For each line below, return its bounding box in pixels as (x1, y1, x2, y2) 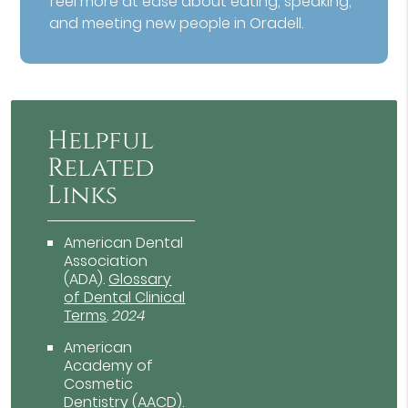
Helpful (47, 124, 155, 158)
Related (47, 151, 155, 186)
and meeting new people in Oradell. (49, 13, 304, 35)
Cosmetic (64, 373, 134, 395)
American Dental (64, 232, 184, 254)
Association (64, 250, 148, 272)
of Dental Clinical (64, 287, 186, 309)
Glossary (108, 269, 172, 291)
